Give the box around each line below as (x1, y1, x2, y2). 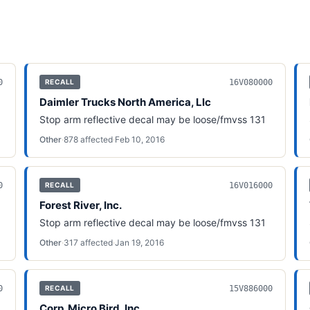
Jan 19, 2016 (114, 237, 164, 248)
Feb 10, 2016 (114, 134, 165, 145)
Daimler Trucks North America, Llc (39, 95, 211, 109)
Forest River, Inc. (39, 199, 122, 212)
